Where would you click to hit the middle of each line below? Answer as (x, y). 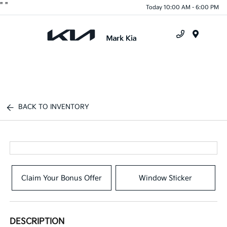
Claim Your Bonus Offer (62, 178)
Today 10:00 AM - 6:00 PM (182, 7)
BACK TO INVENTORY (54, 107)
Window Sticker (165, 178)
